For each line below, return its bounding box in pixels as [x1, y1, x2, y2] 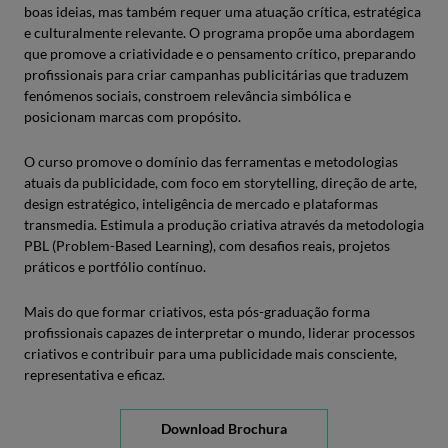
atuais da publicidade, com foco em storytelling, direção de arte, [24, 174, 417, 191]
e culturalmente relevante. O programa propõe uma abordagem [24, 24, 415, 41]
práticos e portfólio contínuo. [24, 258, 206, 275]
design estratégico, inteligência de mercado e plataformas [24, 195, 378, 212]
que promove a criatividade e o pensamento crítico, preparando [24, 45, 416, 62]
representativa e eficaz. [24, 366, 165, 383]
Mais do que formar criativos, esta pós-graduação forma [24, 303, 370, 320]
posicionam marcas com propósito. [24, 108, 241, 125]
